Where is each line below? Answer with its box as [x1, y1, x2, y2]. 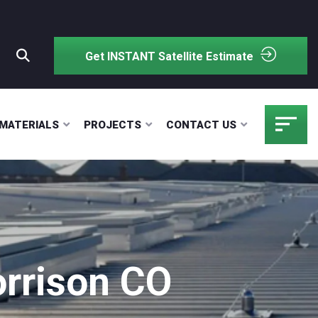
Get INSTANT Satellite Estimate [85, 50, 253, 63]
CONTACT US [166, 119, 236, 131]
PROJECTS [84, 119, 141, 131]
